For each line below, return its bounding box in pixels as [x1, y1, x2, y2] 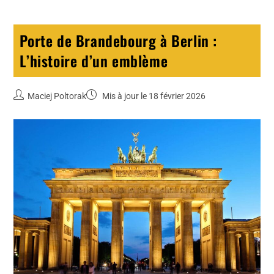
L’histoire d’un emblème [20, 49, 168, 72]
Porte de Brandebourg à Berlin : [20, 29, 218, 51]
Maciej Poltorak [28, 91, 87, 101]
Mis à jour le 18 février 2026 [100, 91, 206, 101]
